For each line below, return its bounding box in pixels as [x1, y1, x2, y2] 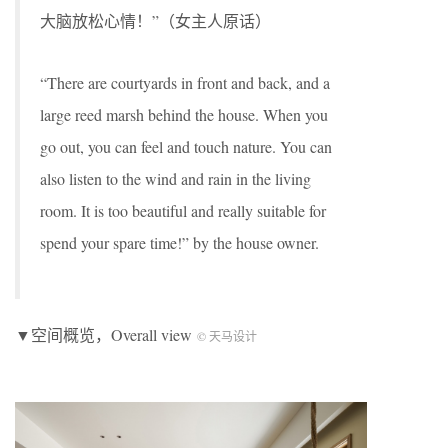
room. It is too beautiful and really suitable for [40, 200, 326, 222]
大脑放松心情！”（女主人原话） [40, 10, 271, 32]
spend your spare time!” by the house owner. [40, 232, 319, 254]
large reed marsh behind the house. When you [40, 104, 328, 126]
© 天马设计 [197, 328, 257, 345]
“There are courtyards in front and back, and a [40, 72, 330, 94]
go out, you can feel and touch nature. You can [40, 136, 332, 158]
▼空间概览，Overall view [15, 324, 197, 346]
